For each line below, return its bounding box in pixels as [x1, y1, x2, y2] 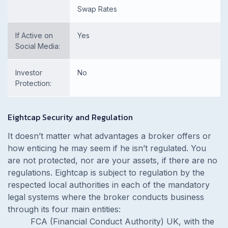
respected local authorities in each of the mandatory [8, 179, 210, 190]
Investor [15, 68, 42, 77]
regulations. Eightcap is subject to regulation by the [8, 167, 205, 178]
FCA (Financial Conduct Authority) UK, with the [31, 216, 214, 226]
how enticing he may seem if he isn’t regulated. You [8, 142, 206, 153]
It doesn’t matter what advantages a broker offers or [8, 130, 211, 141]
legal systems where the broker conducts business [8, 191, 204, 202]
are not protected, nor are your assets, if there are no [8, 155, 217, 165]
